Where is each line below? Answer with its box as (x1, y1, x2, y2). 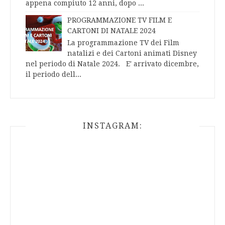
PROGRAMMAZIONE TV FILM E (67, 16, 172, 25)
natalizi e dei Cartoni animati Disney (67, 49, 197, 58)
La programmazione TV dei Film (67, 39, 179, 47)
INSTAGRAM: (82, 121, 143, 131)
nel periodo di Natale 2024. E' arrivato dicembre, (26, 60, 199, 68)
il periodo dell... (26, 70, 81, 79)
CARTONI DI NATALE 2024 (67, 27, 156, 35)
